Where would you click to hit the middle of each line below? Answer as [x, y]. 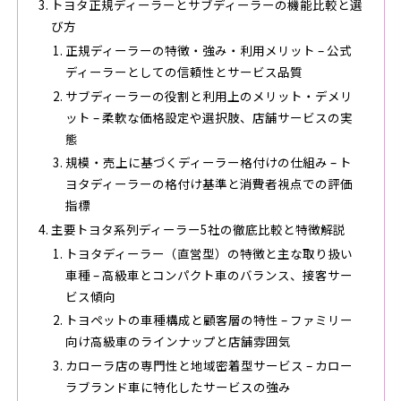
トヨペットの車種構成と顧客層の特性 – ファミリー [209, 320]
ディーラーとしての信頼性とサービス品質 [183, 71]
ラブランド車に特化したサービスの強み [178, 387]
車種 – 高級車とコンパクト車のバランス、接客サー [209, 274]
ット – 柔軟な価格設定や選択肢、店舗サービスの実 [209, 117]
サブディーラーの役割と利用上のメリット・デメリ [209, 95]
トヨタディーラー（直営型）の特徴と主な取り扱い [209, 253]
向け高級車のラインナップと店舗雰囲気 [178, 341]
